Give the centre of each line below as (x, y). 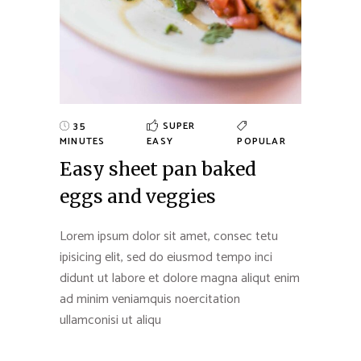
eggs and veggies (138, 196)
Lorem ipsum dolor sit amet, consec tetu (169, 236)
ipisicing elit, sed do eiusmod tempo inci (166, 257)
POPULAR (261, 141)
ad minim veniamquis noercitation (150, 299)
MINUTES (83, 141)
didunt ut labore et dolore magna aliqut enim (180, 278)
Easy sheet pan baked (158, 168)
